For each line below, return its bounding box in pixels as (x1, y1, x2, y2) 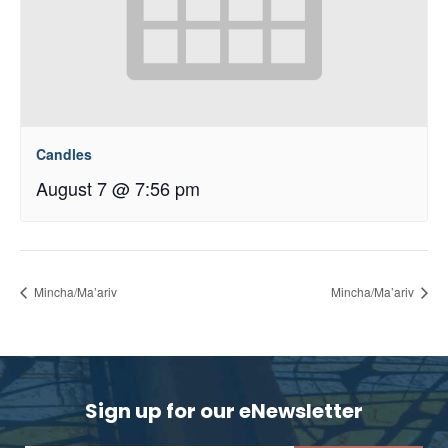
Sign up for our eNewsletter (85, 396, 363, 425)
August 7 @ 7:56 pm (36, 174, 200, 201)
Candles (36, 143, 92, 164)
